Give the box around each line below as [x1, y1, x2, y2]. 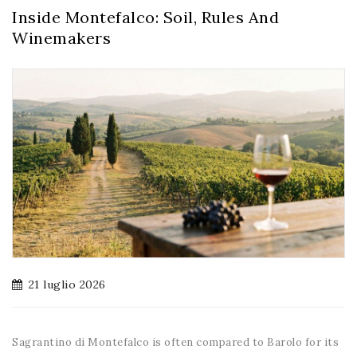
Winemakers [12, 28, 111, 49]
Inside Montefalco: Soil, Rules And [12, 7, 279, 28]
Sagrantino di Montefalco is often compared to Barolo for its [12, 335, 339, 350]
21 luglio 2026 [28, 277, 106, 292]
